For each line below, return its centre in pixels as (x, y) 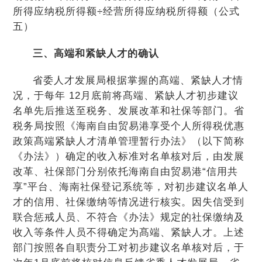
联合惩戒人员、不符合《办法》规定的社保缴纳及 (129, 217)
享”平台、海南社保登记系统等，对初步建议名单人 (131, 187)
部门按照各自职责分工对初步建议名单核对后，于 (129, 248)
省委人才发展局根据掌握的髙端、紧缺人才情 (138, 80)
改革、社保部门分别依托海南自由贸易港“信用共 (126, 172)
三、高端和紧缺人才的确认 (96, 54)
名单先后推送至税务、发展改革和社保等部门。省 (129, 111)
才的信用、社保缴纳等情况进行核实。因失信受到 (129, 202)
